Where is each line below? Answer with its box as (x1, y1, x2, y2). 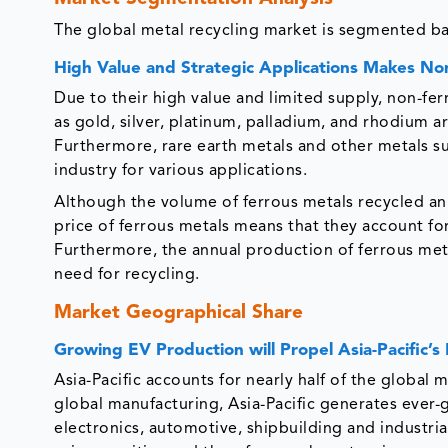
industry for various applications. (54, 163, 312, 180)
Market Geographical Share (54, 304, 304, 324)
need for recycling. (54, 267, 200, 284)
